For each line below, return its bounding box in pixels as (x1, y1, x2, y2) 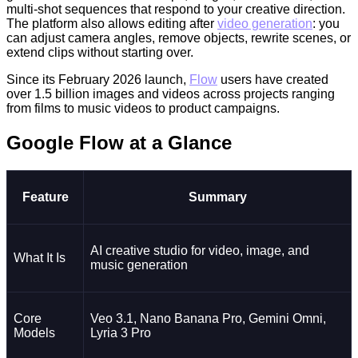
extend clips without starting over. (6, 45, 193, 59)
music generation (90, 257, 188, 272)
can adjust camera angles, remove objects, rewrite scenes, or (6, 30, 351, 45)
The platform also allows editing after (6, 16, 217, 30)
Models (14, 325, 55, 340)
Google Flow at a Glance (6, 131, 232, 153)
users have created (217, 72, 328, 86)
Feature (22, 189, 69, 204)
